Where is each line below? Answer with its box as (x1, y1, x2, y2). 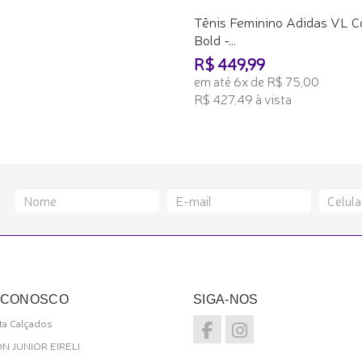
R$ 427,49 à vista (194, 90, 292, 107)
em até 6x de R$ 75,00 (194, 72, 319, 90)
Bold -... (194, 30, 236, 48)
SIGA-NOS (193, 293, 259, 306)
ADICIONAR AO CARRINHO (201, 118, 335, 133)
